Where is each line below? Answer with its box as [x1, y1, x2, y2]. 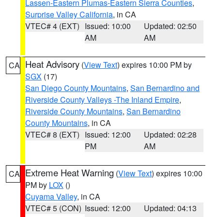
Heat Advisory [25, 58, 79, 70]
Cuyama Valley [25, 191, 77, 202]
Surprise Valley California [25, 9, 113, 20]
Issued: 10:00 [84, 20, 131, 31]
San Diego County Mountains [25, 82, 126, 93]
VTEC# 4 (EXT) [25, 20, 79, 31]
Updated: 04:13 [144, 202, 197, 214]
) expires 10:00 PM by [117, 59, 192, 70]
